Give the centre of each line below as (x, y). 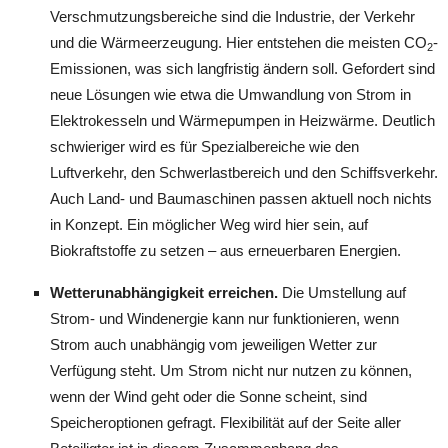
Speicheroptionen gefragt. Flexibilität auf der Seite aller (225, 422)
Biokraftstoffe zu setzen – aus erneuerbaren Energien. (225, 250)
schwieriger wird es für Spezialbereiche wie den (204, 146)
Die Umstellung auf (342, 292)
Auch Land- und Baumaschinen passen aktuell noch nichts (241, 198)
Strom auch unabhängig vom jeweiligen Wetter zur (213, 344)
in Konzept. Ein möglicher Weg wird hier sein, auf (209, 224)
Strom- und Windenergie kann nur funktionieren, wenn (224, 318)
